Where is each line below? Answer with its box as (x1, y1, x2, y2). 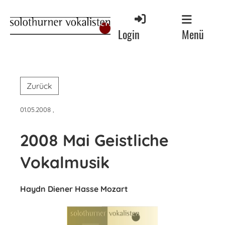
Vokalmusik (20, 152, 109, 172)
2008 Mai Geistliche (20, 130, 169, 150)
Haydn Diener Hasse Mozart (20, 184, 128, 194)
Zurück (27, 81, 52, 91)
